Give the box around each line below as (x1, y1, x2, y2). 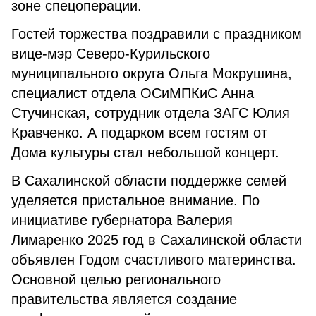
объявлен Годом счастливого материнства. (11, 252, 296, 267)
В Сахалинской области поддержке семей (11, 173, 286, 188)
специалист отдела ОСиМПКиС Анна (11, 85, 254, 101)
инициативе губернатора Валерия (11, 212, 233, 228)
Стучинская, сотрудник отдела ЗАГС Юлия (11, 105, 290, 121)
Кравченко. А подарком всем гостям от (11, 125, 267, 140)
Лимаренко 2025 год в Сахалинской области (11, 232, 302, 248)
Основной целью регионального (11, 272, 221, 287)
